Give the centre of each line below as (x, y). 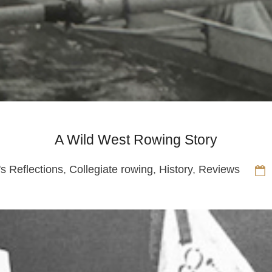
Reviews (219, 170)
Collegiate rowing (111, 170)
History (175, 170)
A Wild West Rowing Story (136, 140)
